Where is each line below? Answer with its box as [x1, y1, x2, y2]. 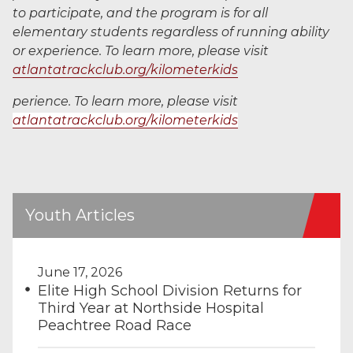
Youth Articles [25, 206, 135, 225]
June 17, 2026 [38, 265, 122, 280]
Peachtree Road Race [38, 317, 191, 334]
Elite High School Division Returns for [38, 282, 302, 299]
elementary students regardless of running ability [13, 24, 329, 39]
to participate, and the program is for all [13, 6, 268, 20]
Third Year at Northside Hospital [38, 299, 264, 317]
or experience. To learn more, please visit [13, 43, 269, 58]
